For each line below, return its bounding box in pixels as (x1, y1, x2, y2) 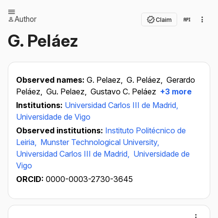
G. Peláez (8, 31, 79, 51)
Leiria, (16, 137, 38, 147)
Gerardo (166, 75, 195, 85)
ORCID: (16, 174, 46, 184)
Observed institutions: (16, 126, 105, 135)
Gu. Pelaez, (46, 87, 89, 96)
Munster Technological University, (40, 137, 159, 147)
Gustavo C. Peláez (91, 87, 156, 96)
